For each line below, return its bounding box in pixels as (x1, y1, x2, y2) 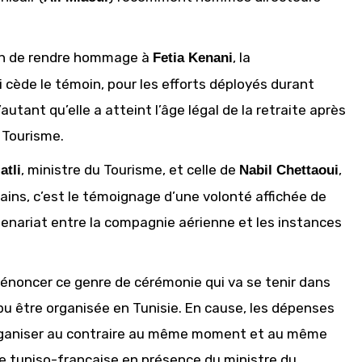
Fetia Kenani (153, 50, 233, 65)
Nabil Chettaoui (239, 162, 339, 178)
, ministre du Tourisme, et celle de (21, 162, 239, 178)
